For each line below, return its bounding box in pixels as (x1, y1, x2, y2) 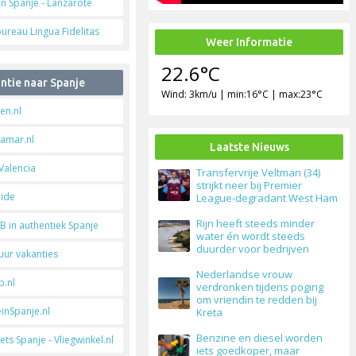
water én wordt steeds (196, 229, 306, 244)
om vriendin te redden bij (196, 292, 318, 308)
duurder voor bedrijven (196, 242, 310, 257)
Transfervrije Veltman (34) (196, 165, 321, 180)
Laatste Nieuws (209, 141, 289, 154)
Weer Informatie (206, 36, 293, 49)
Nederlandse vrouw (196, 267, 293, 282)
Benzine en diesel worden (196, 331, 323, 346)
